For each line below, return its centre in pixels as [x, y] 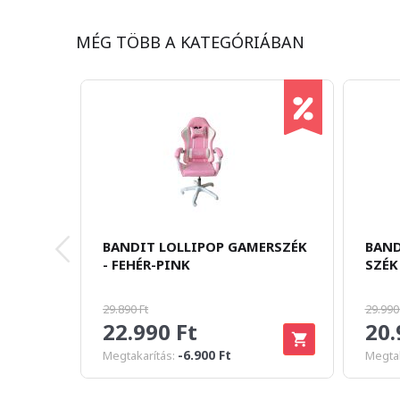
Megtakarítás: [140, 355]
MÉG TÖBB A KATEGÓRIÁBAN [190, 42]
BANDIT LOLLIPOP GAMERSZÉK [205, 246]
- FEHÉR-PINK [146, 264]
